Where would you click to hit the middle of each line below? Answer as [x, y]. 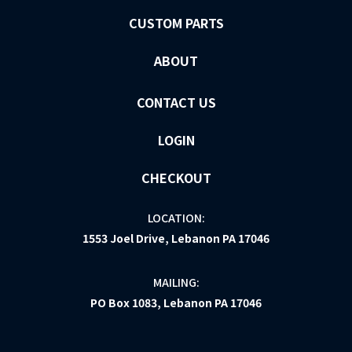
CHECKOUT [176, 177]
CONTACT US [176, 102]
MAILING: [176, 282]
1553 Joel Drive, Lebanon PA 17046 [176, 238]
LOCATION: [176, 217]
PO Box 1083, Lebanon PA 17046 [176, 302]
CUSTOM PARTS [176, 22]
